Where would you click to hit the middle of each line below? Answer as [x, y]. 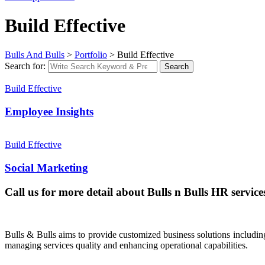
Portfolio [91, 54]
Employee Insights [49, 111]
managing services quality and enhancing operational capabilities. [126, 245]
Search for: [25, 66]
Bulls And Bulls [35, 54]
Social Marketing [46, 168]
